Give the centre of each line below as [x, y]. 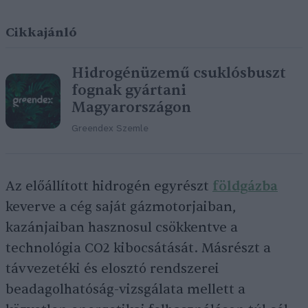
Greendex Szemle [110, 129]
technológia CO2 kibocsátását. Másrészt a [138, 248]
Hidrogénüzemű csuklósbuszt [179, 73]
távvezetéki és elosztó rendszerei [112, 269]
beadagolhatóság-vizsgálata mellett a [125, 289]
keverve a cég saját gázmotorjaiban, [121, 207]
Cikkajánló [41, 33]
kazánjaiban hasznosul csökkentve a [122, 228]
